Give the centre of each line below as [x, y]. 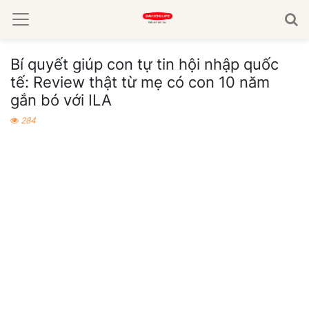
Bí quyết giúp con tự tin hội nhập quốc [144, 64]
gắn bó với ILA [61, 100]
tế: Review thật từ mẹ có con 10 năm [140, 82]
